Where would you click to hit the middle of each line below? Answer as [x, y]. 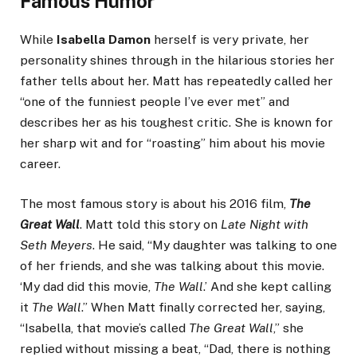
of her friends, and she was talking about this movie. [172, 266]
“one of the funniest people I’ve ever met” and [155, 101]
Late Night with [265, 225]
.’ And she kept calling [267, 287]
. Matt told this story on [150, 225]
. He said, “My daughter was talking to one [215, 245]
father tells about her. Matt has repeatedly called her [177, 80]
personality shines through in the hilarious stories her [177, 60]
